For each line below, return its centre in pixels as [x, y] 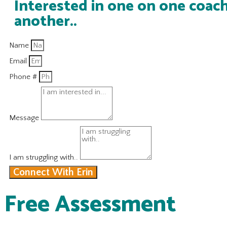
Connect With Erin [53, 172]
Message [25, 118]
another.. [46, 21]
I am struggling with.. [45, 157]
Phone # [24, 77]
